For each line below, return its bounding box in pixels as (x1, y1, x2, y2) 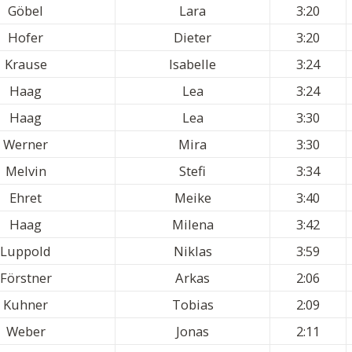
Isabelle (169, 55, 216, 74)
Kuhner (3, 295, 48, 314)
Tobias (171, 295, 214, 314)
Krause (4, 55, 47, 74)
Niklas (173, 242, 212, 261)
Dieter (174, 28, 211, 47)
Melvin (5, 162, 46, 181)
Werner (3, 135, 48, 154)
